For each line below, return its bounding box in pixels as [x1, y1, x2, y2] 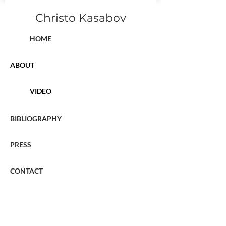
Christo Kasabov [35, 11, 126, 25]
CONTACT [10, 166, 43, 175]
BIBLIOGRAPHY [10, 114, 62, 123]
